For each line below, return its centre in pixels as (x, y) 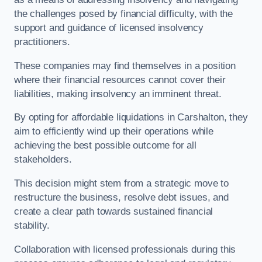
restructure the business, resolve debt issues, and (121, 197)
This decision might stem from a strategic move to (121, 183)
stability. (32, 225)
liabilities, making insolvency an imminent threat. (118, 94)
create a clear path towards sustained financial (114, 211)
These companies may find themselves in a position (125, 65)
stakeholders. (43, 160)
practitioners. (42, 42)
